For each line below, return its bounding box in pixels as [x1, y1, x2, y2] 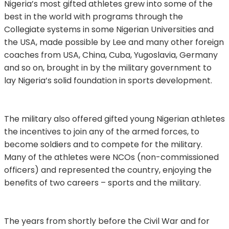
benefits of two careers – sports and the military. [4, 176, 201, 189]
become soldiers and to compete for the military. [4, 138, 202, 150]
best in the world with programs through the [4, 10, 183, 22]
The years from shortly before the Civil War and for [4, 215, 210, 227]
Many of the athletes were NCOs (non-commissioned [4, 151, 219, 163]
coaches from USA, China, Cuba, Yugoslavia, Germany [4, 49, 218, 61]
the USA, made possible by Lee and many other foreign [4, 36, 224, 48]
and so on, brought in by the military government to [4, 61, 212, 74]
